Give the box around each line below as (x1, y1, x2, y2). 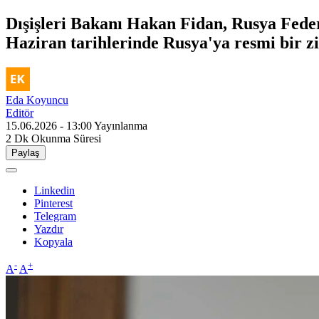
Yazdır (34, 222, 63, 235)
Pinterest (34, 197, 73, 209)
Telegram (34, 209, 76, 222)
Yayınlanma (94, 119, 147, 132)
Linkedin (34, 184, 75, 197)
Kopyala (34, 235, 73, 248)
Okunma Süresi (31, 132, 101, 145)
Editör (6, 106, 33, 119)
